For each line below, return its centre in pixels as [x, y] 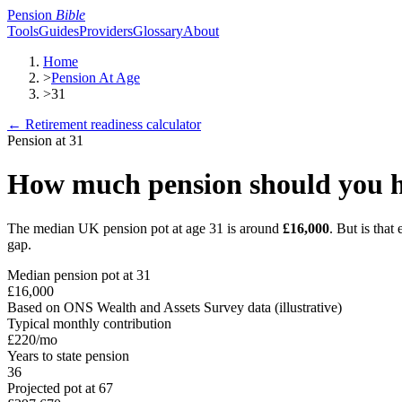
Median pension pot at [72, 275]
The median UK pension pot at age [108, 228]
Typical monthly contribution [89, 323]
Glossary [158, 31]
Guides [59, 31]
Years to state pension [68, 355]
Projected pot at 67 [60, 388]
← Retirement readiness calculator [104, 124]
